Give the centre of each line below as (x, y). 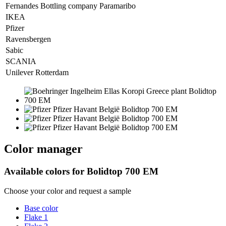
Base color (41, 208)
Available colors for (45, 171)
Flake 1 (36, 217)
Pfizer (15, 28)
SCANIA (21, 62)
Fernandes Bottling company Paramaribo (71, 6)
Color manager (43, 149)
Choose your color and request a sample (68, 191)
